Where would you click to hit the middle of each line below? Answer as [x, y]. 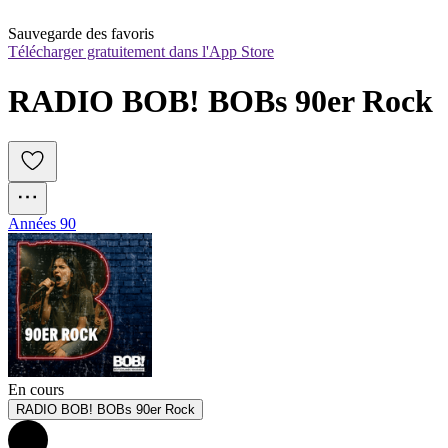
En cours [36, 390]
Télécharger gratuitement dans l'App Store [141, 52]
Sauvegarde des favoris [81, 34]
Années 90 [42, 224]
